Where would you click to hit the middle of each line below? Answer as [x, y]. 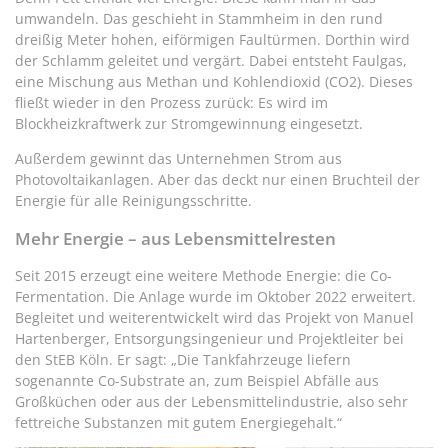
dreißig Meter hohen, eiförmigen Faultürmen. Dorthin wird [212, 39]
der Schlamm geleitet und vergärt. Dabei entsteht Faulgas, [211, 60]
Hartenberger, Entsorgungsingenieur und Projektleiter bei [209, 339]
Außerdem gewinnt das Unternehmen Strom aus [178, 158]
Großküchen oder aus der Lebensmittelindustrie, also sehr [211, 402]
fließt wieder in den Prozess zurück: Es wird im [171, 102]
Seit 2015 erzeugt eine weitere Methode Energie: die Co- [203, 276]
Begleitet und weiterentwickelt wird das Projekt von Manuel [214, 318]
